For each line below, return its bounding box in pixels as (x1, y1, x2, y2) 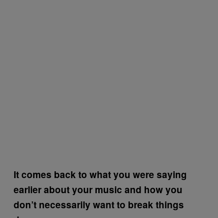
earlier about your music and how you (14, 183, 182, 196)
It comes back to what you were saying (14, 168, 187, 181)
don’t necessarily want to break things (14, 198, 184, 211)
